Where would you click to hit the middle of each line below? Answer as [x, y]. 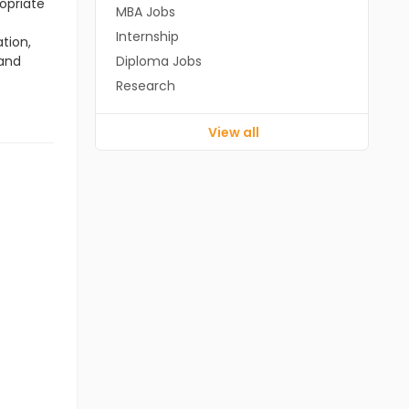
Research [145, 86]
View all [234, 132]
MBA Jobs [145, 12]
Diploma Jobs [158, 61]
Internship [147, 37]
